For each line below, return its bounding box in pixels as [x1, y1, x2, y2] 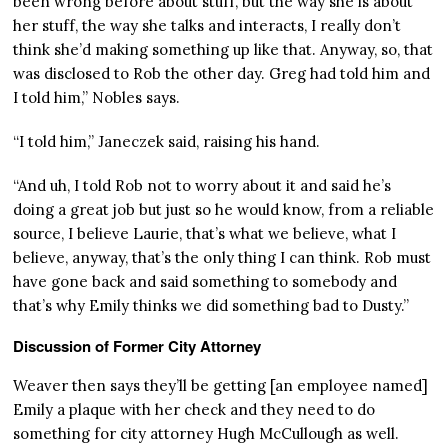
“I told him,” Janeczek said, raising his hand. [13, 132, 321, 152]
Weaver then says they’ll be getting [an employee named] [13, 376, 429, 396]
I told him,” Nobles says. [13, 88, 181, 108]
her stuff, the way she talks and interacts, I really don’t [13, 16, 402, 36]
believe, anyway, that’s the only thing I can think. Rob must [13, 248, 432, 268]
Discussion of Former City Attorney [13, 335, 262, 358]
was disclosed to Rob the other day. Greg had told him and [13, 64, 431, 84]
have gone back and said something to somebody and [13, 272, 398, 292]
